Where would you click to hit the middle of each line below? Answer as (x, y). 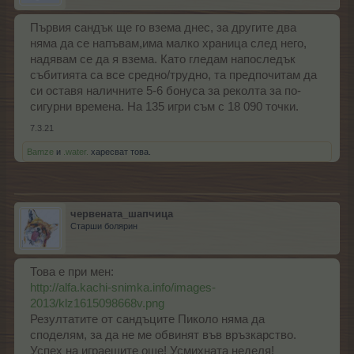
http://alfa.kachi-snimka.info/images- (123, 287)
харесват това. (120, 151)
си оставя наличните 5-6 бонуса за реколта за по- (166, 90)
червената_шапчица (122, 213)
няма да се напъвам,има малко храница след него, (168, 43)
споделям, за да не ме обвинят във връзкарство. (163, 335)
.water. (76, 151)
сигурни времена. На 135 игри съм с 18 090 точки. (164, 106)
